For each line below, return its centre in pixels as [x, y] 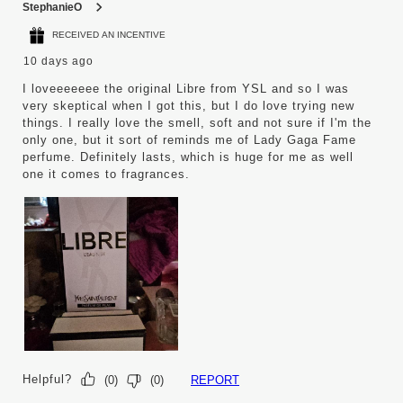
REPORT [215, 380]
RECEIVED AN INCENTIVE [109, 35]
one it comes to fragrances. [106, 174]
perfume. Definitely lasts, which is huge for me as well [188, 157]
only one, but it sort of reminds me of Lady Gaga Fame [189, 139]
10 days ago [58, 61]
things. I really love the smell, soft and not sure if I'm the [197, 122]
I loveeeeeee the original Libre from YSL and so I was [186, 88]
